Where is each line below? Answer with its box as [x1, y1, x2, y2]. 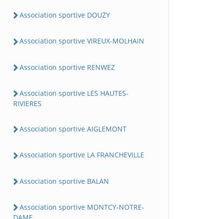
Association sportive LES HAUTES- [20, 88, 129, 98]
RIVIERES [13, 99, 42, 109]
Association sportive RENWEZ [20, 62, 115, 72]
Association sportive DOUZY [20, 10, 110, 20]
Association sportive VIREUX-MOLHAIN [20, 36, 144, 46]
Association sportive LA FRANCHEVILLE [20, 150, 144, 160]
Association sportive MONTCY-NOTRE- [20, 202, 144, 212]
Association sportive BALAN [20, 176, 109, 186]
